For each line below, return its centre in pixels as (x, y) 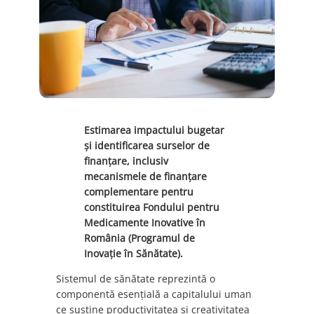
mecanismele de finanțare (145, 176)
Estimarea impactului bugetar (154, 130)
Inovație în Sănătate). (134, 253)
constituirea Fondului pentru (152, 207)
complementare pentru (139, 191)
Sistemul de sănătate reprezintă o (136, 279)
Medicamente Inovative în (145, 222)
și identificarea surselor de (147, 145)
